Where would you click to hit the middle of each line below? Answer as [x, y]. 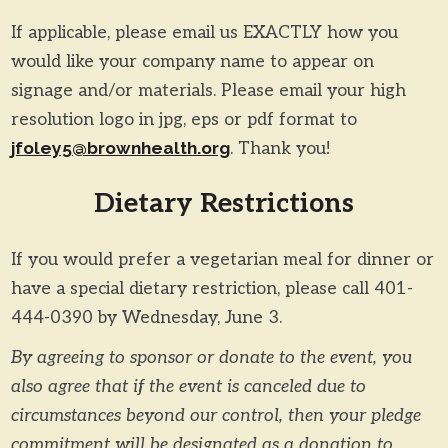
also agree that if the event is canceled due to [188, 387]
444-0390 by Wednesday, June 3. [146, 318]
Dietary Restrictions [224, 204]
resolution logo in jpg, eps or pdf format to [183, 120]
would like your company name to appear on [192, 62]
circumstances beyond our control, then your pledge [215, 416]
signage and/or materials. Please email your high [208, 91]
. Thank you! [279, 149]
